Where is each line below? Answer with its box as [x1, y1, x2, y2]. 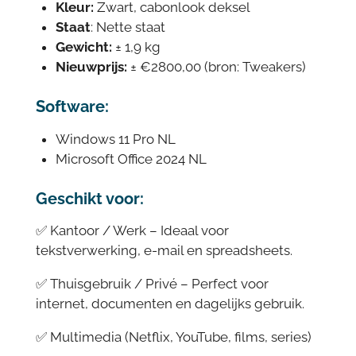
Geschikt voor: [35, 188, 144, 208]
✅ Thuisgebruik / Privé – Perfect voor [35, 275, 269, 292]
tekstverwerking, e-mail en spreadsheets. [35, 242, 292, 259]
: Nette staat [90, 18, 165, 35]
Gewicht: [55, 38, 112, 55]
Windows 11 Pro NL [55, 130, 176, 147]
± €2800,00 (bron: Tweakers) [126, 58, 306, 75]
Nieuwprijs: [55, 58, 127, 75]
